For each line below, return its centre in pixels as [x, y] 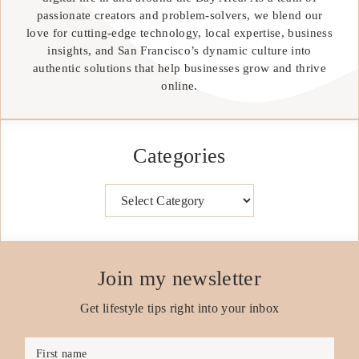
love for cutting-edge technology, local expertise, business [179, 32]
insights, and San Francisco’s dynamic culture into [179, 50]
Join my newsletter [179, 278]
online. [179, 85]
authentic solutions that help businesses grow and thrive [179, 68]
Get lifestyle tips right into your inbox [179, 308]
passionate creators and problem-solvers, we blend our [179, 15]
